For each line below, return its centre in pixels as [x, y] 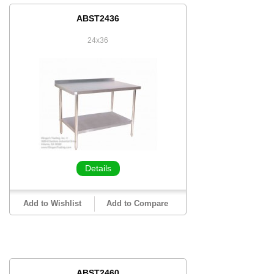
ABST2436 [98, 18]
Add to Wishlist [52, 203]
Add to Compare [137, 203]
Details [98, 168]
